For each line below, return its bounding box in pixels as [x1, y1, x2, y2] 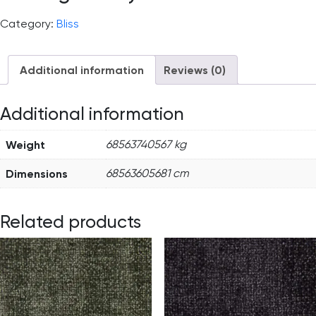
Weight [6, 137, 45, 152]
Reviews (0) [164, 63, 226, 77]
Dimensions [6, 166, 68, 181]
